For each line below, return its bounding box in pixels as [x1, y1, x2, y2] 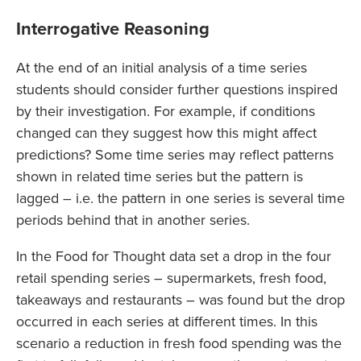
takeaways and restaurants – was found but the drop [16, 289, 345, 310]
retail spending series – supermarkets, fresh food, [16, 268, 326, 288]
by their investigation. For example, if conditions [16, 101, 315, 122]
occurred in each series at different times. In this [16, 311, 317, 332]
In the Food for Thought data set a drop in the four [16, 246, 331, 267]
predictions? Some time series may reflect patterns [16, 144, 334, 165]
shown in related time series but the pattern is [16, 166, 303, 187]
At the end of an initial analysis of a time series [16, 57, 307, 78]
